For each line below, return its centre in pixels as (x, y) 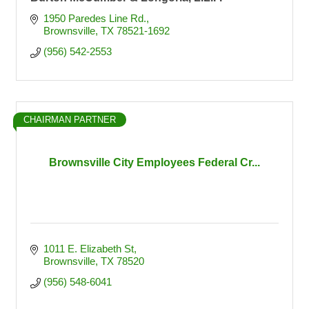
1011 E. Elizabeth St (88, 249)
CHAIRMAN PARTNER (70, 120)
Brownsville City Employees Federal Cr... (154, 162)
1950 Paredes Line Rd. (94, 18)
